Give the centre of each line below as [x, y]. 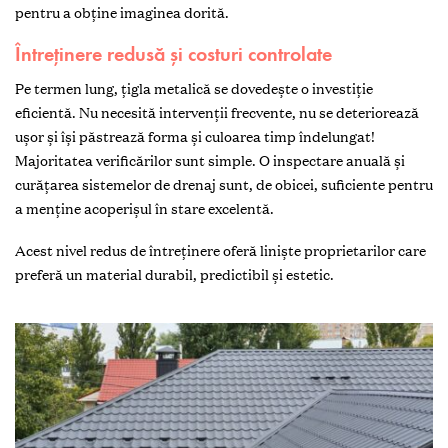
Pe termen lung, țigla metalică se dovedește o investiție [194, 88]
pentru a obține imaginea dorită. [122, 12]
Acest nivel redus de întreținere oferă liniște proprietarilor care [220, 250]
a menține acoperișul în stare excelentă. [144, 208]
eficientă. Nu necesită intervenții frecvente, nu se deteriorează [217, 112]
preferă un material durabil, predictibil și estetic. [174, 274]
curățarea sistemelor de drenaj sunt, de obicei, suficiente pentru [224, 184]
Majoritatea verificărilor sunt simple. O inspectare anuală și [210, 160]
